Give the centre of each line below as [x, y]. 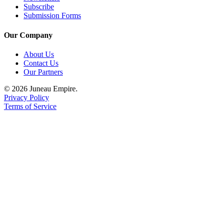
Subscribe [39, 7]
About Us [39, 54]
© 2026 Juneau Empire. [41, 89]
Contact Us [41, 63]
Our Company [28, 35]
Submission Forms [52, 16]
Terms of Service [30, 106]
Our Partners [43, 72]
